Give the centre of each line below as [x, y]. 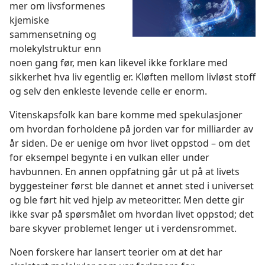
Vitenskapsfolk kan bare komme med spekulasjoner [126, 115]
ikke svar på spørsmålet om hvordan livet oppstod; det [132, 214]
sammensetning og [53, 35]
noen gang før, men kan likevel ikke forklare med [119, 63]
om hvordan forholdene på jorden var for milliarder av [131, 129]
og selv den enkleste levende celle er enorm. [108, 91]
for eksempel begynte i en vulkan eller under [109, 158]
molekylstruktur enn [55, 49]
